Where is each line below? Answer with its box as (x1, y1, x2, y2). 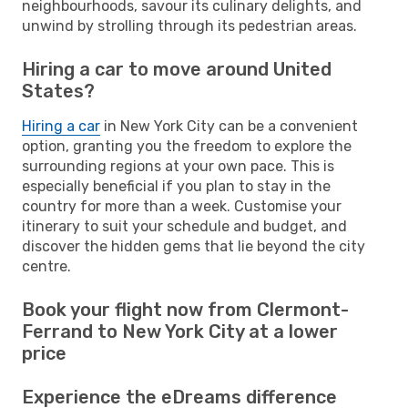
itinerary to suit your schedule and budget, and (22, 217, 347, 235)
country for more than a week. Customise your (22, 197, 342, 215)
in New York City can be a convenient (100, 117, 358, 135)
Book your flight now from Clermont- (22, 298, 349, 321)
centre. (22, 257, 71, 275)
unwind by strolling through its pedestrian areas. (22, 16, 357, 35)
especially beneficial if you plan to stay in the (22, 177, 331, 195)
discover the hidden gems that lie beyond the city (22, 237, 365, 255)
